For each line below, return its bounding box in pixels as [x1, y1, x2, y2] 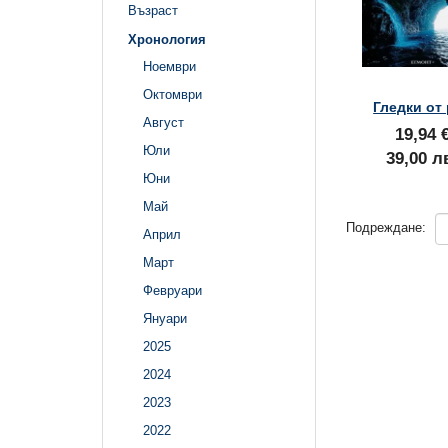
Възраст [128, 2, 178, 18]
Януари [143, 311, 187, 327]
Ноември [143, 59, 196, 75]
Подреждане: [345, 220, 426, 236]
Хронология [128, 31, 206, 47]
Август [143, 115, 184, 131]
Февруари [143, 283, 202, 299]
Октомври [143, 87, 202, 103]
